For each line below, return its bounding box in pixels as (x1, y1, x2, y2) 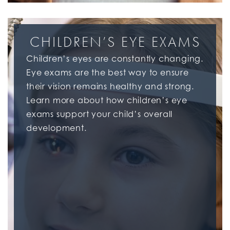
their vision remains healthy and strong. (26, 81, 194, 91)
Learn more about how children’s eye (26, 94, 187, 105)
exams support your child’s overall (26, 108, 173, 119)
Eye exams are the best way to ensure (26, 67, 189, 78)
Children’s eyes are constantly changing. (26, 53, 203, 64)
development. (26, 122, 87, 133)
